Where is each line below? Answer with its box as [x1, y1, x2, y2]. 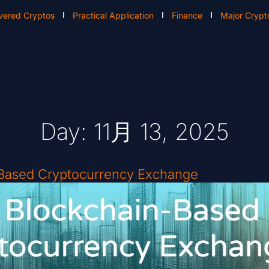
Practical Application [73, 10, 154, 20]
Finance [172, 10, 203, 20]
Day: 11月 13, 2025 [40, 118, 229, 146]
